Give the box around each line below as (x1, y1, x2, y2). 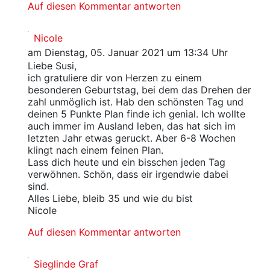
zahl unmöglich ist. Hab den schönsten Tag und (27, 96, 243, 108)
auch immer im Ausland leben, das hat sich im (27, 120, 236, 133)
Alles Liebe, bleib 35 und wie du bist (27, 192, 193, 205)
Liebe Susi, (27, 60, 77, 72)
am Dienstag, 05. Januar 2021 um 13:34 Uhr (27, 46, 228, 59)
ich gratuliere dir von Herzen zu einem (27, 72, 202, 84)
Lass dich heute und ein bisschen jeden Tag (27, 156, 225, 169)
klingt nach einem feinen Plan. (27, 144, 163, 157)
